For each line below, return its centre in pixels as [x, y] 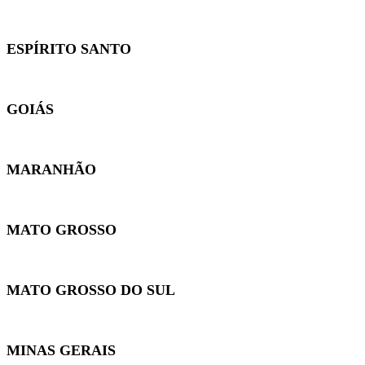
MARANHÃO [51, 169]
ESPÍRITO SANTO [69, 48]
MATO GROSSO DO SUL [91, 290]
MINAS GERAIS [61, 350]
